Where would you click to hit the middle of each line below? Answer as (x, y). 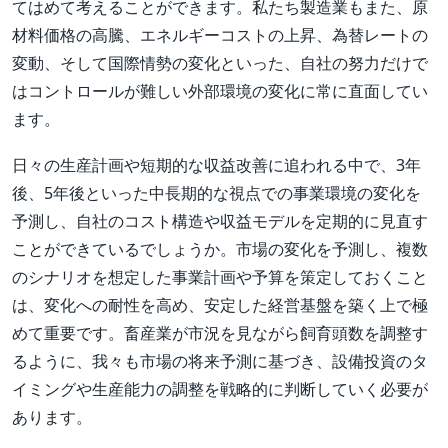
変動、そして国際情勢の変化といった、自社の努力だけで (220, 63)
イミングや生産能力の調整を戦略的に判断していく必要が (220, 389)
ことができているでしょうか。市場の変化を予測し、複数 (220, 249)
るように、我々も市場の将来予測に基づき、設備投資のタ (220, 361)
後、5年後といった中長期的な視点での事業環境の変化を (216, 193)
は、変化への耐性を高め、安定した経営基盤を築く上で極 (220, 305)
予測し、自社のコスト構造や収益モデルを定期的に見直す (220, 221)
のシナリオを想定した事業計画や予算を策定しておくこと (220, 277)
